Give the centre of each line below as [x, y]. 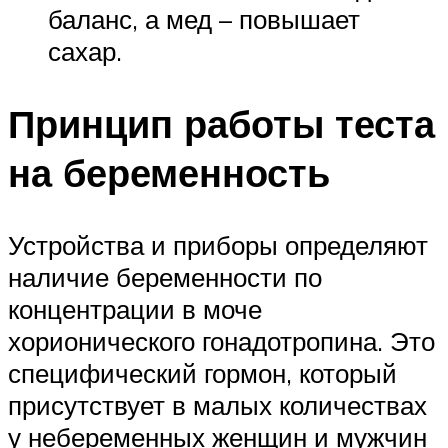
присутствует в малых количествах [217, 404]
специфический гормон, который [202, 372]
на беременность [169, 173]
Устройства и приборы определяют [218, 244]
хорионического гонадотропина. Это [221, 340]
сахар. [85, 51]
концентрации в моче [135, 308]
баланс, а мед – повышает [204, 19]
